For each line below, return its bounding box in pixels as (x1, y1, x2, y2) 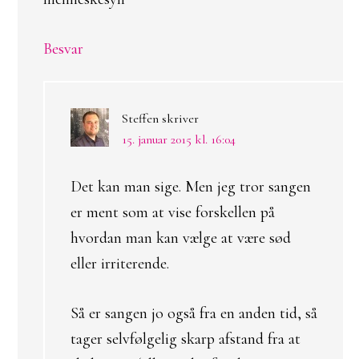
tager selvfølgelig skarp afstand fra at (71, 329, 301, 349)
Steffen (122, 111, 159, 127)
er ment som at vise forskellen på (71, 203, 275, 222)
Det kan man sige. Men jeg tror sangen (71, 177, 311, 196)
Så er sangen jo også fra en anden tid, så (71, 304, 317, 323)
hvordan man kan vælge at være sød (71, 228, 291, 248)
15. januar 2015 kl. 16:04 (122, 131, 236, 147)
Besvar (43, 39, 83, 58)
